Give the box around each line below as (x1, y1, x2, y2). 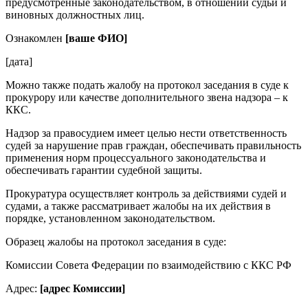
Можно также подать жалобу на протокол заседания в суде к (5, 78, 289, 91)
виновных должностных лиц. (5, 8, 144, 21)
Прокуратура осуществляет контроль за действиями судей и (5, 187, 287, 199)
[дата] (5, 55, 32, 67)
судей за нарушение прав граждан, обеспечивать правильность (5, 139, 301, 151)
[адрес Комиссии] (40, 282, 125, 294)
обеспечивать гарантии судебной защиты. (5, 164, 202, 176)
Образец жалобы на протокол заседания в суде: (5, 235, 226, 247)
